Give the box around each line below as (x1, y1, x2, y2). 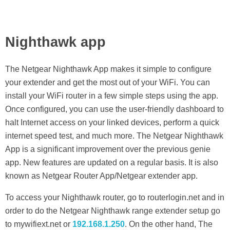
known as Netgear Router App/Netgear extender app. (5, 171, 198, 181)
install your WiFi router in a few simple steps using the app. (5, 91, 218, 101)
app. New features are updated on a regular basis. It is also (5, 158, 218, 167)
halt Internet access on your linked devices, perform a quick (5, 118, 219, 127)
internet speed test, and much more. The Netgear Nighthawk (5, 131, 223, 141)
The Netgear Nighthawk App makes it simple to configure (5, 65, 212, 74)
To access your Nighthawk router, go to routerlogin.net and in (5, 193, 224, 202)
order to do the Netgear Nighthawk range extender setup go (5, 206, 220, 216)
